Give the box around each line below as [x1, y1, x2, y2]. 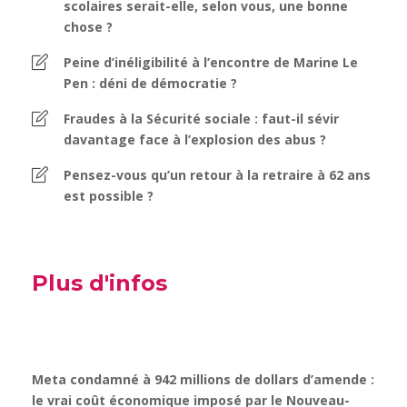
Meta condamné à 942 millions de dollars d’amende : [32, 370, 374, 388]
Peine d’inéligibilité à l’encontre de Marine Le [64, 53, 358, 71]
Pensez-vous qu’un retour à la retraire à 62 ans [64, 165, 371, 184]
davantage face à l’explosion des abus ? [64, 130, 326, 148]
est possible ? [64, 186, 154, 204]
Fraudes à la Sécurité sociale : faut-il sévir [64, 109, 339, 127]
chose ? [64, 17, 113, 35]
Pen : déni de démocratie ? [64, 74, 237, 92]
